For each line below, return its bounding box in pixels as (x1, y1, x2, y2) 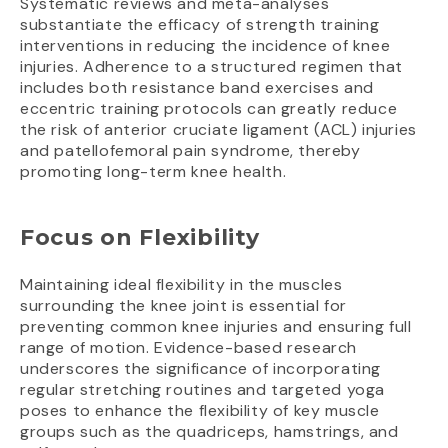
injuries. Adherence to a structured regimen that (20, 55, 403, 77)
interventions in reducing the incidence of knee (20, 34, 391, 56)
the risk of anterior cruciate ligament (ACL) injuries (20, 118, 417, 140)
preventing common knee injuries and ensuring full (20, 315, 412, 337)
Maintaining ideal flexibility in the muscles (20, 273, 343, 295)
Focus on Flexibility (20, 223, 260, 251)
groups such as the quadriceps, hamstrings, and (20, 420, 399, 442)
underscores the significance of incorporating (20, 357, 382, 379)
